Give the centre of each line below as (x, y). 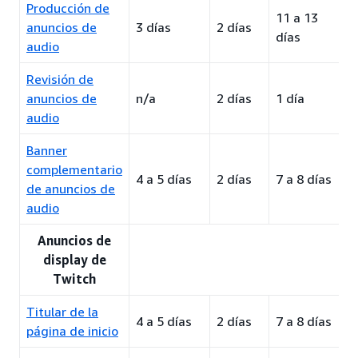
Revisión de (60, 79)
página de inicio (72, 331)
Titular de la (62, 312)
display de (74, 260)
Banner (47, 150)
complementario (74, 169)
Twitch (74, 279)
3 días (153, 27)
